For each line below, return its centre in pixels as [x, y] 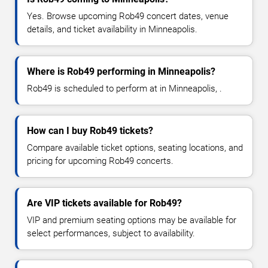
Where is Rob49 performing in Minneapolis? [121, 72]
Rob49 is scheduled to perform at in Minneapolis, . [124, 89]
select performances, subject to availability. [111, 234]
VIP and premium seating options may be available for [132, 220]
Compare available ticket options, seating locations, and [135, 148]
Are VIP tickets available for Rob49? [104, 203]
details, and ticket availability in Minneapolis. [112, 30]
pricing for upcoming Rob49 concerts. [100, 161]
